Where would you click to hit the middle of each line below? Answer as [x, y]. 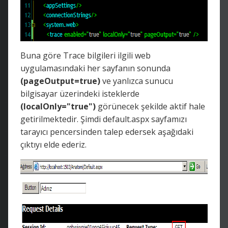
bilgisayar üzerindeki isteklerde [80, 93]
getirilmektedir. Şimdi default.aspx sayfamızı [104, 119]
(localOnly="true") [58, 106]
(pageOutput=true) [60, 81]
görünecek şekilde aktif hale [150, 106]
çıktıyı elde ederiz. [53, 144]
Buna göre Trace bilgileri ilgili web [85, 55]
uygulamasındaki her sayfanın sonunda [95, 68]
